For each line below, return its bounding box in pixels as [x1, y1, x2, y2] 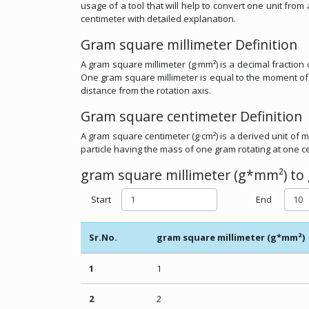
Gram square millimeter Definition [81, 34, 297, 54]
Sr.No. [89, 231, 117, 244]
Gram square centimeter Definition [81, 106, 302, 126]
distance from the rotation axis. [81, 83, 211, 97]
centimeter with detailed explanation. [81, 12, 236, 25]
